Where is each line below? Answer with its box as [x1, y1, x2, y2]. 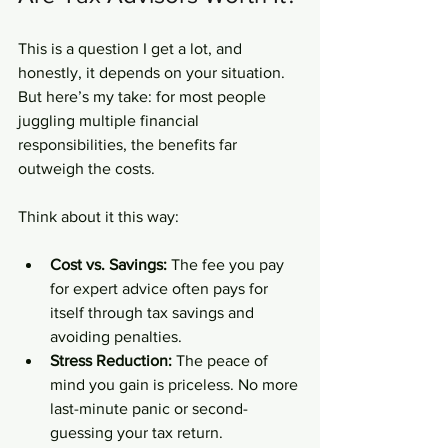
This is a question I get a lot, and [18, 39, 246, 57]
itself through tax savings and [50, 303, 258, 321]
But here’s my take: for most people [18, 87, 270, 105]
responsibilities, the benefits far [18, 135, 241, 153]
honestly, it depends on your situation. [18, 63, 289, 81]
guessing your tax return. [50, 423, 223, 441]
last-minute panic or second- [50, 399, 248, 417]
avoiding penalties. [50, 327, 182, 345]
